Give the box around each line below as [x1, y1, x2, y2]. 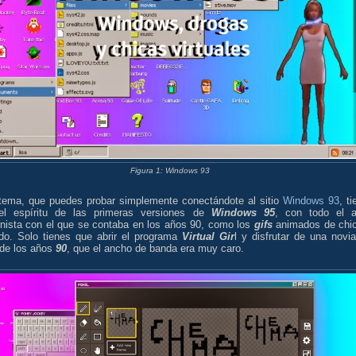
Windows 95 [211, 207, 275, 219]
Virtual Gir [182, 230, 234, 243]
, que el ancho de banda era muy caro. [67, 242, 244, 255]
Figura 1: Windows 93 [130, 165, 210, 175]
